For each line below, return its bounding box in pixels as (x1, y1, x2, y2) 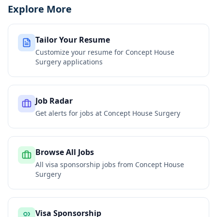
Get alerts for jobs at (35, 108, 104, 118)
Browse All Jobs (35, 147, 94, 157)
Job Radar (35, 95, 73, 106)
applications (61, 57, 103, 66)
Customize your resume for (35, 47, 125, 57)
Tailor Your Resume (35, 34, 110, 45)
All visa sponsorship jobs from (35, 160, 135, 169)
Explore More (8, 2, 72, 15)
